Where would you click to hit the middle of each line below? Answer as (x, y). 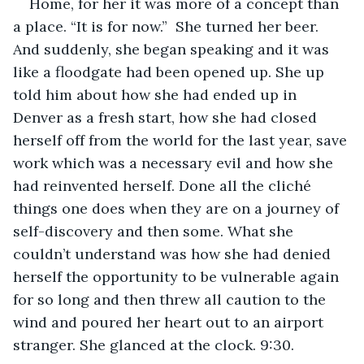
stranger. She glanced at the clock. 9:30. (158, 344)
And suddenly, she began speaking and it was (173, 49)
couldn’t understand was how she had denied (174, 253)
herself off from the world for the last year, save (182, 140)
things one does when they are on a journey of (178, 208)
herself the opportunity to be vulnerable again (178, 276)
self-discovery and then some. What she (155, 231)
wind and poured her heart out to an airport (170, 322)
